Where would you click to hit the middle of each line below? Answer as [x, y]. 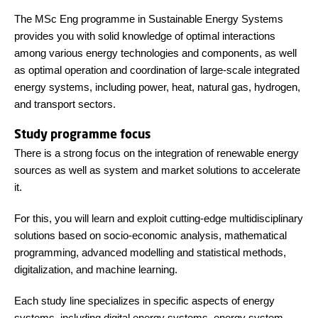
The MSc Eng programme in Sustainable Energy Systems [149, 19]
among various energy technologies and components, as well [155, 53]
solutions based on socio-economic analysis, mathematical [150, 236]
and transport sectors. [65, 104]
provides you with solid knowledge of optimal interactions [145, 36]
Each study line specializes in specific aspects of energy [144, 301]
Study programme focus [83, 134]
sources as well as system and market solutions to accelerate [157, 170]
